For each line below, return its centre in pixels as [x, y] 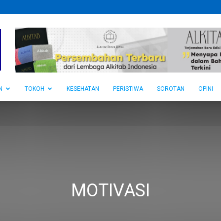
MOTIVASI [110, 190]
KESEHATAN [83, 89]
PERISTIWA [128, 89]
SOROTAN [171, 89]
